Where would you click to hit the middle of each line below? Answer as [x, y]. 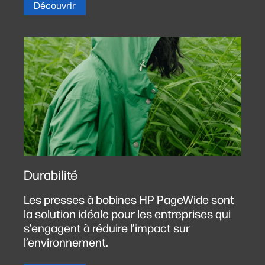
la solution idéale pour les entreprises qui [127, 214]
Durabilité [51, 175]
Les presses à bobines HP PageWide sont [129, 200]
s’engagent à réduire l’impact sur [107, 228]
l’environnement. [66, 242]
